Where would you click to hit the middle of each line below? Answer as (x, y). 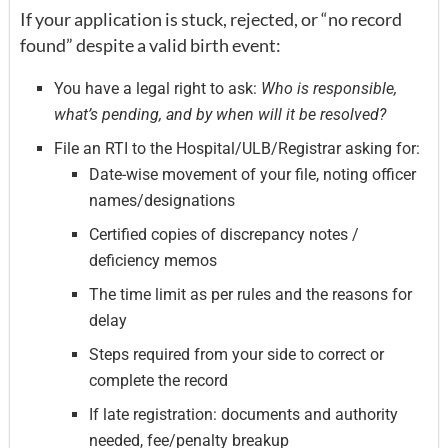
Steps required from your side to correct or (236, 354)
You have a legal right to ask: (158, 88)
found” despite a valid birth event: (150, 44)
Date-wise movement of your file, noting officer (252, 174)
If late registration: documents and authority (243, 414)
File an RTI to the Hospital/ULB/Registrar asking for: (237, 148)
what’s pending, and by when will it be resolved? (220, 114)
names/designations (161, 200)
